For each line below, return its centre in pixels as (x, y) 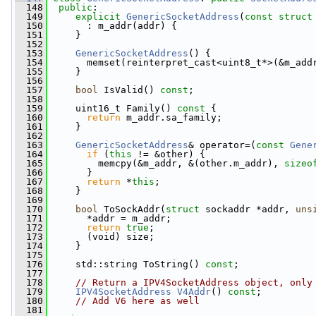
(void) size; (101, 237)
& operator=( (222, 145)
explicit (98, 17)
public (75, 7)
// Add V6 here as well (138, 301)
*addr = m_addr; (109, 218)
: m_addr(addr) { (112, 26)
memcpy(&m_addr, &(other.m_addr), (166, 163)
